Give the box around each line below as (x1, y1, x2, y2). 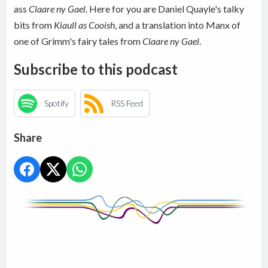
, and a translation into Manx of (115, 19, 241, 31)
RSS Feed (111, 98, 144, 109)
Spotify (44, 98, 69, 109)
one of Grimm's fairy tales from (14, 35, 143, 47)
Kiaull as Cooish (54, 19, 115, 31)
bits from (14, 19, 54, 31)
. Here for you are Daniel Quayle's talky (86, 2, 245, 14)
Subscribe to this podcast (14, 60, 178, 78)
